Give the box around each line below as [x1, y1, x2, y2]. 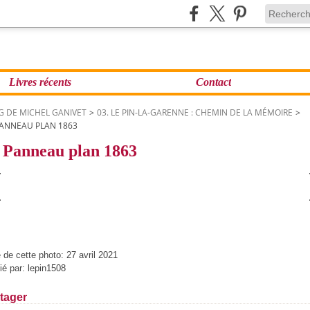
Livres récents [9, 76, 71, 88]
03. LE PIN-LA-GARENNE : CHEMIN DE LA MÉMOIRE [97, 107, 293, 118]
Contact [195, 76, 231, 88]
